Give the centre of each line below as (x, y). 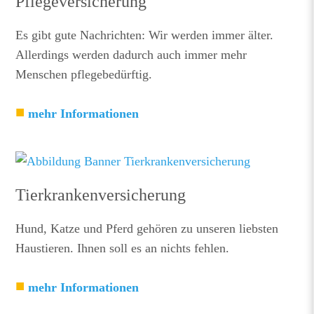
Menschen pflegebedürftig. (84, 74)
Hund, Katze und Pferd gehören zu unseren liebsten (147, 228)
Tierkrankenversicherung (101, 195)
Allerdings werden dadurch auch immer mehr (131, 55)
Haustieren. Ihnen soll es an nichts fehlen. (123, 248)
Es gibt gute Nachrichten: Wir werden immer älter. (145, 35)
